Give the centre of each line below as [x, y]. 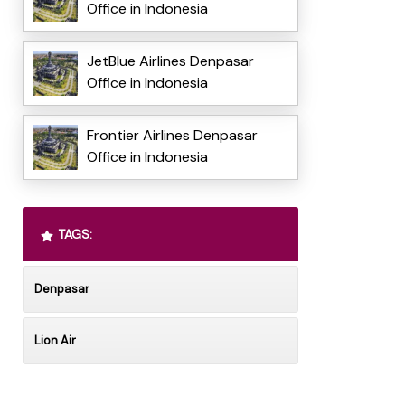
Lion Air [55, 341]
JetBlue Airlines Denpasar [170, 61]
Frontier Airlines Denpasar [172, 136]
